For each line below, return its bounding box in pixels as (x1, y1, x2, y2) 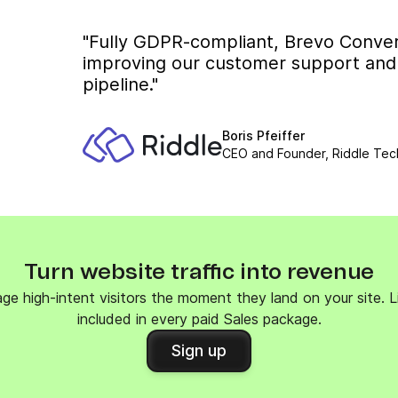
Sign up (171, 341, 227, 360)
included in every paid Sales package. (76, 310, 322, 328)
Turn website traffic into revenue (24, 262, 374, 283)
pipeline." (83, 74, 159, 95)
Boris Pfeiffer (222, 128, 306, 143)
